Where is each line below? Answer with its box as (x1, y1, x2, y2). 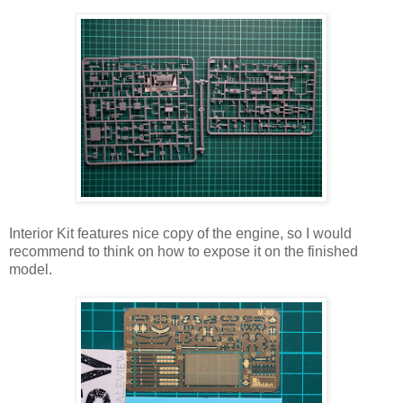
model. (9, 261, 52, 277)
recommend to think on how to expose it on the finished (9, 243, 358, 259)
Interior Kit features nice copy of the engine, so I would (9, 225, 352, 241)
